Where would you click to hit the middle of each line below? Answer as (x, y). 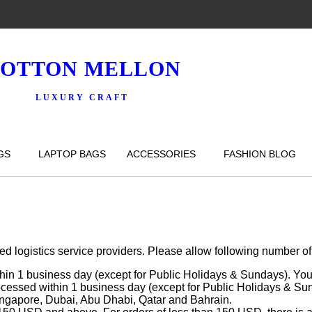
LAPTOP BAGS (72, 154)
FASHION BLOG (260, 154)
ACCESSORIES (161, 154)
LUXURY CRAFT (83, 97)
